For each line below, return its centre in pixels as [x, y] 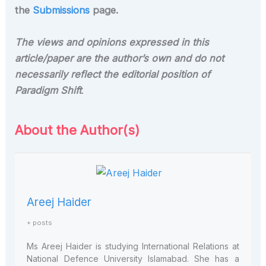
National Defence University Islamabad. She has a [133, 258]
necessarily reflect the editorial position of [113, 74]
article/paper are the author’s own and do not [120, 58]
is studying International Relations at [166, 246]
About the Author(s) [77, 130]
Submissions [61, 10]
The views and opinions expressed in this [112, 42]
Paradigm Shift [48, 90]
